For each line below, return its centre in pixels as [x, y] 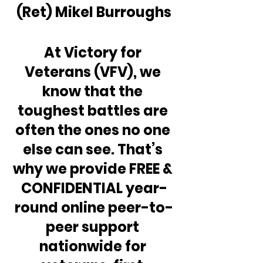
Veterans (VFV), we [94, 72]
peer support [94, 227]
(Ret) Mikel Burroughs [94, 12]
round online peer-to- [94, 207]
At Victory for [94, 52]
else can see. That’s [94, 149]
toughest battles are [94, 110]
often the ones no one [94, 130]
